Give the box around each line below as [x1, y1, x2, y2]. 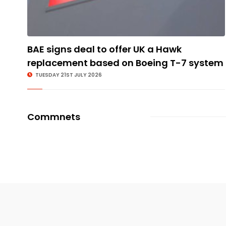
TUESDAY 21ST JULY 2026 [34, 71, 102, 79]
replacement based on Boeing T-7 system [27, 56, 223, 69]
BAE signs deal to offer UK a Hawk [27, 42, 182, 55]
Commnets [27, 110, 80, 123]
